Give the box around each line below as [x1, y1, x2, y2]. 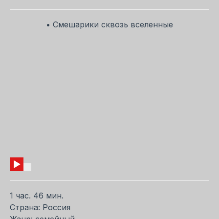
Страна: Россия [10, 202, 70, 212]
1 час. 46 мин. [10, 190, 64, 200]
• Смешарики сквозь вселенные [46, 19, 173, 29]
